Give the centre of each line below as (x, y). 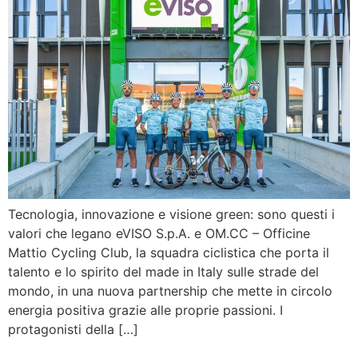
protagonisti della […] (73, 330)
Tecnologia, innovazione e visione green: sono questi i (171, 215)
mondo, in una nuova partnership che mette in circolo (170, 291)
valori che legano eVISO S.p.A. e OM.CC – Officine (159, 234)
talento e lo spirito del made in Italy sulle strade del (163, 272)
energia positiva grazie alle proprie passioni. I (145, 310)
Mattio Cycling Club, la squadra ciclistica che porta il (169, 253)
